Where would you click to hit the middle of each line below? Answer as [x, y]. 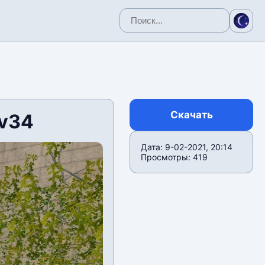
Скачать [191, 115]
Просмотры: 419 [174, 157]
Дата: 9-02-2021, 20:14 [187, 147]
